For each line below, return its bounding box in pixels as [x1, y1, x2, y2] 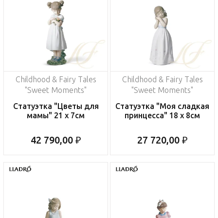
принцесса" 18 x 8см [125, 111, 200, 120]
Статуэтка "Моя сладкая [115, 102, 209, 111]
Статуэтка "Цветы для [13, 102, 99, 111]
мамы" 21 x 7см [27, 111, 85, 120]
